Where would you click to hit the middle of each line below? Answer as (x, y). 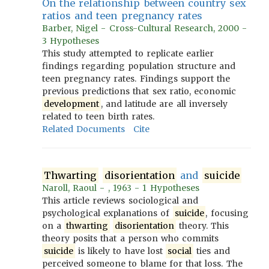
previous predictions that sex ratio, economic (139, 91)
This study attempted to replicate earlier (128, 53)
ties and (212, 251)
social (179, 251)
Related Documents (84, 129)
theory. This (202, 226)
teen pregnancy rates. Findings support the (136, 79)
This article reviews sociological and (120, 201)
